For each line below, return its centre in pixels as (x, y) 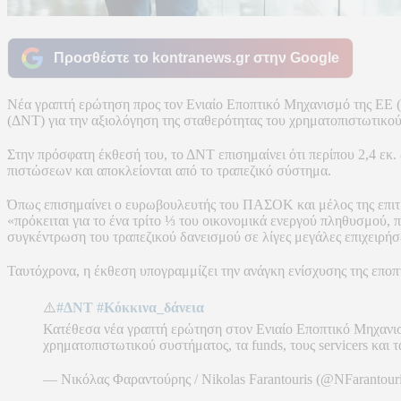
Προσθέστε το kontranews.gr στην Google (196, 57)
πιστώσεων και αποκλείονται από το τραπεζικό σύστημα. (169, 170)
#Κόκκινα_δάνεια (150, 307)
